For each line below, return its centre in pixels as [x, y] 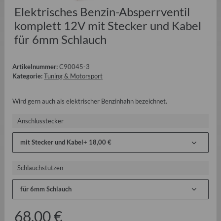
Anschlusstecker [41, 121]
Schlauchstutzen [41, 167]
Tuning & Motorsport [73, 76]
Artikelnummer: [36, 67]
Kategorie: [28, 76]
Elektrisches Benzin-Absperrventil [102, 12]
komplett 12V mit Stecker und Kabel [108, 26]
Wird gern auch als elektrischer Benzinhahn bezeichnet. [90, 101]
